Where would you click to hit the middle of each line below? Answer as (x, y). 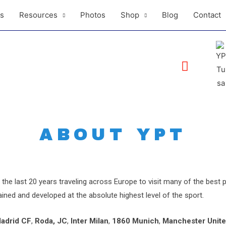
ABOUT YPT (113, 135)
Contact (207, 15)
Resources (38, 15)
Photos (93, 15)
